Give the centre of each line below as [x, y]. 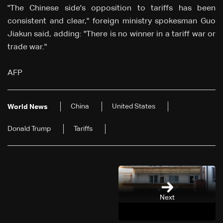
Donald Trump [29, 129]
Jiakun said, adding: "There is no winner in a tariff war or [111, 35]
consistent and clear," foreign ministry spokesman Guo [111, 22]
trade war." [27, 48]
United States [134, 107]
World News [28, 107]
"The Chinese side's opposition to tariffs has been [111, 9]
